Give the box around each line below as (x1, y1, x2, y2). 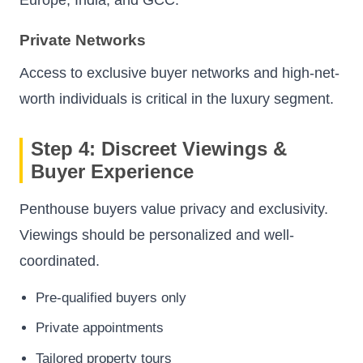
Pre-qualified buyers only (36, 289, 186, 305)
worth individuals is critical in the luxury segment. (19, 90, 334, 107)
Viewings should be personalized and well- (19, 226, 294, 243)
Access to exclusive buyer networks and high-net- (19, 64, 340, 81)
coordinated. (19, 252, 100, 269)
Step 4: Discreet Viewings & (31, 137, 287, 160)
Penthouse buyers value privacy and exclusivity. (19, 200, 328, 217)
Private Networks (19, 32, 146, 49)
